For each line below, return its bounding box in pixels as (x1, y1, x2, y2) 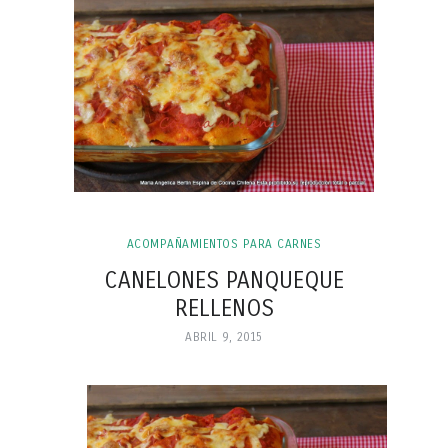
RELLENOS (174, 294, 274, 322)
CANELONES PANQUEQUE (104, 266, 344, 294)
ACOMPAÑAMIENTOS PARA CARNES (126, 236, 322, 251)
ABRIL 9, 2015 (185, 329, 263, 344)
